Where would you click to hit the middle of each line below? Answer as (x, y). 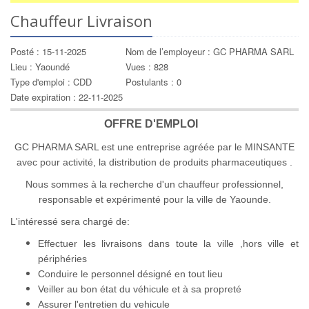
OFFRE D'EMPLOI (151, 124)
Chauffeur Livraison (81, 21)
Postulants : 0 (153, 82)
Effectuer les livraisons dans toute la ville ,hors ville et (168, 243)
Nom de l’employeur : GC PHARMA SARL (210, 51)
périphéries (62, 259)
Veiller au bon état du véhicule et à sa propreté (140, 289)
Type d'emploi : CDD (51, 82)
